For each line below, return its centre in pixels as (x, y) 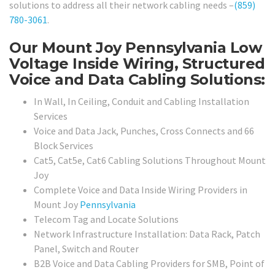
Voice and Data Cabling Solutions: (137, 79)
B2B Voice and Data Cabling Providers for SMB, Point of (149, 264)
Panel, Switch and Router (86, 249)
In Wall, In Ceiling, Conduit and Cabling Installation (141, 102)
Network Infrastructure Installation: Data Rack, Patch (147, 234)
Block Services (64, 146)
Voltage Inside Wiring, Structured (137, 63)
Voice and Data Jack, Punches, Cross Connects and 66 (144, 131)
